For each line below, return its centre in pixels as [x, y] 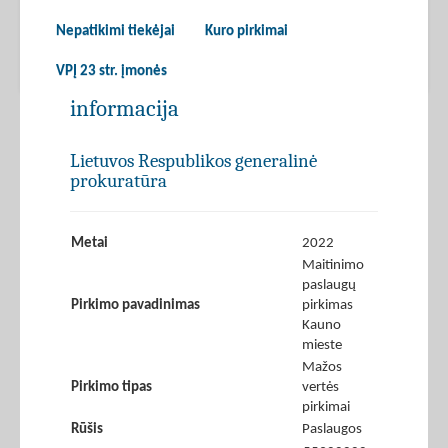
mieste [322, 346]
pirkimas [327, 306]
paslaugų [329, 286]
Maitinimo [333, 266]
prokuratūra [118, 181]
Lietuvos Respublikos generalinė [193, 161]
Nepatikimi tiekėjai [115, 32]
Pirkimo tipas [111, 388]
